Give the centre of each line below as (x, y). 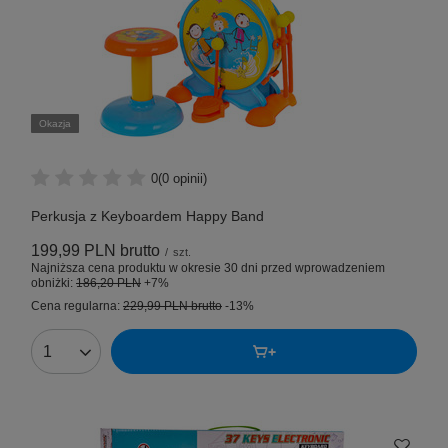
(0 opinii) (182, 178)
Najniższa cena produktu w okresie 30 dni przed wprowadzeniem (208, 268)
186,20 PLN (108, 283)
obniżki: (53, 283)
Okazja (55, 124)
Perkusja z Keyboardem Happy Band (147, 216)
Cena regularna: (77, 306)
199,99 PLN (73, 251)
